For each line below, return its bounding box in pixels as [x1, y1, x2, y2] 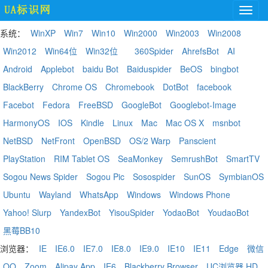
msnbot [212, 117, 240, 129]
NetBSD [3, 135, 33, 147]
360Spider [135, 45, 173, 57]
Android [3, 63, 32, 75]
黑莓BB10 [3, 224, 40, 236]
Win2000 [124, 27, 157, 39]
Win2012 [3, 45, 36, 57]
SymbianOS [219, 170, 264, 182]
